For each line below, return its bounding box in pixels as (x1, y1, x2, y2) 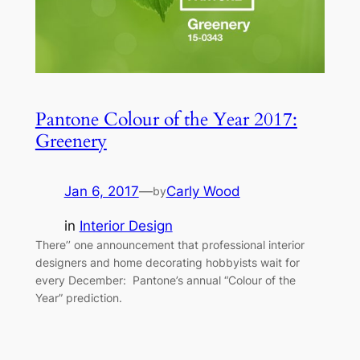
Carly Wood (166, 183, 240, 200)
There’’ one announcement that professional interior (35, 238, 305, 252)
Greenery (35, 129, 107, 154)
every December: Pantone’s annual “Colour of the (35, 273, 296, 288)
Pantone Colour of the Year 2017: (35, 107, 297, 133)
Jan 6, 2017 (63, 183, 139, 200)
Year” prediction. (35, 291, 122, 305)
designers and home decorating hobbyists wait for (35, 256, 300, 270)
